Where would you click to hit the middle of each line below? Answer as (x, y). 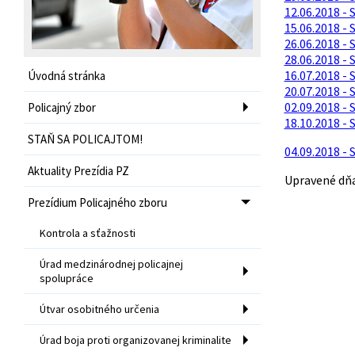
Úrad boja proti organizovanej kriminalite (136, 340)
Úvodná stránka (67, 75)
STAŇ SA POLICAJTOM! (85, 139)
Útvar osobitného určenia (99, 309)
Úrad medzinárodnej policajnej (111, 263)
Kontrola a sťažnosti (88, 233)
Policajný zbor (62, 107)
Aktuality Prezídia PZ (78, 170)
